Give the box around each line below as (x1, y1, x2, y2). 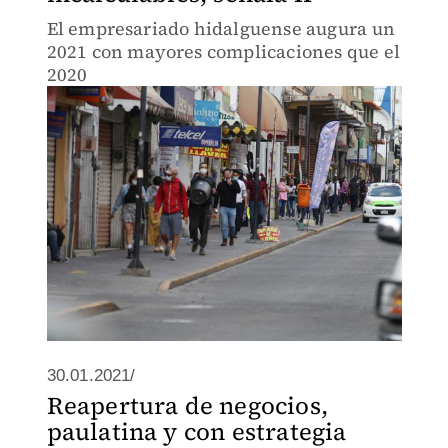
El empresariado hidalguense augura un (46, 16, 395, 41)
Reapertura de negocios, (46, 389, 329, 422)
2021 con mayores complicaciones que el (46, 39, 401, 64)
